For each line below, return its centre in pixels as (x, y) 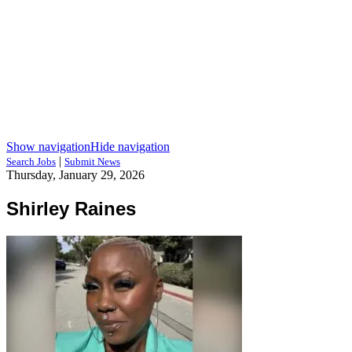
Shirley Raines (71, 208)
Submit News (92, 161)
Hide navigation (130, 147)
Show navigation (48, 147)
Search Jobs (31, 161)
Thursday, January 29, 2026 (75, 175)
